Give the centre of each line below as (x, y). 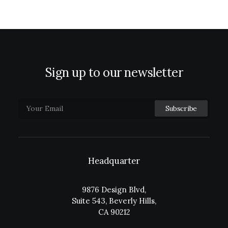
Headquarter (114, 161)
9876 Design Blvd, (114, 190)
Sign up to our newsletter (114, 73)
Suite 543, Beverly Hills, (114, 201)
